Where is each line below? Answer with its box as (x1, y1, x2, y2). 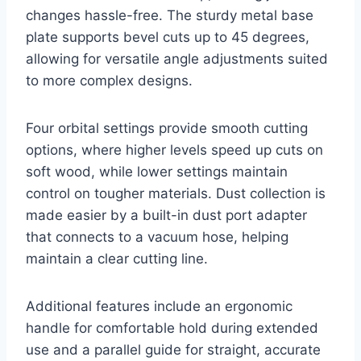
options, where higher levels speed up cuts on (26, 142, 323, 159)
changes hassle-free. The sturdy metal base (26, 7, 313, 24)
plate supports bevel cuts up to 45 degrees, (26, 29, 309, 46)
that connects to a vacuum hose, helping (26, 229, 288, 246)
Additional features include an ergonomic (26, 298, 293, 315)
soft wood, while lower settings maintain (26, 164, 288, 180)
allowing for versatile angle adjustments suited (26, 51, 328, 68)
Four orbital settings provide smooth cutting (26, 120, 308, 137)
